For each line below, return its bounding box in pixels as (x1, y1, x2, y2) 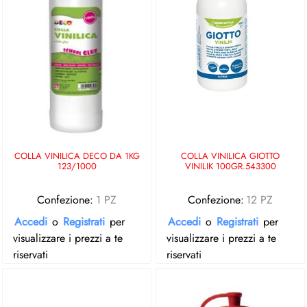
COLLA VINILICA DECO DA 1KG (14, 149, 140, 162)
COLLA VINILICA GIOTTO (181, 149, 280, 162)
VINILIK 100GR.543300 (184, 160, 276, 173)
